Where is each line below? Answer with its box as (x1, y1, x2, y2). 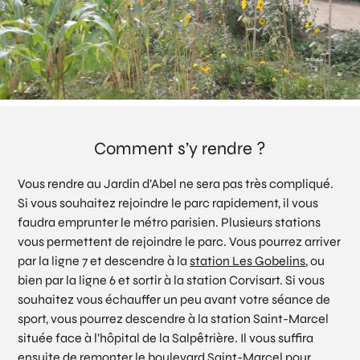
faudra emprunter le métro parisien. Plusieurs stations (18, 214, 321, 230)
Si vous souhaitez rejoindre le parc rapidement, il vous (18, 194, 319, 211)
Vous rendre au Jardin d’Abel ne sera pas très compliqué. (18, 175, 334, 191)
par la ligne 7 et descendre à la (18, 252, 190, 268)
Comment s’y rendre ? (94, 137, 266, 159)
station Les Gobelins (190, 252, 306, 268)
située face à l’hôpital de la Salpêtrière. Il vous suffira (18, 329, 314, 346)
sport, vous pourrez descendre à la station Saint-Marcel (18, 310, 329, 326)
